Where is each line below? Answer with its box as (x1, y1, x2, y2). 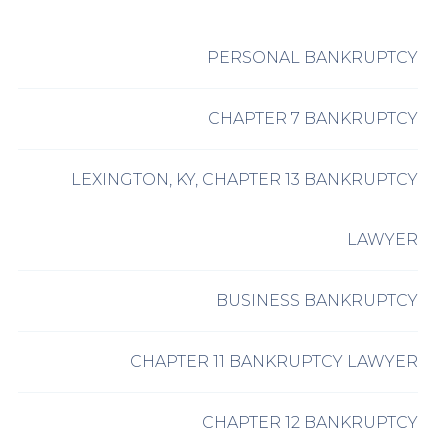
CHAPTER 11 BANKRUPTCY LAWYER (130, 352, 418, 372)
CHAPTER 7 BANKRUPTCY (208, 109, 418, 129)
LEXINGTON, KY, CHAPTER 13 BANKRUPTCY (71, 170, 418, 190)
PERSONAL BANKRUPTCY (207, 48, 418, 68)
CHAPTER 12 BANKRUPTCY (202, 413, 418, 433)
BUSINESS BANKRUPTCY (216, 291, 418, 311)
